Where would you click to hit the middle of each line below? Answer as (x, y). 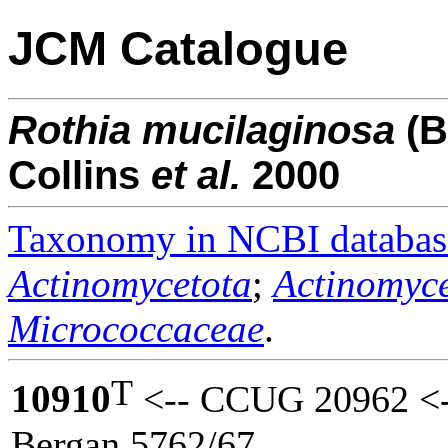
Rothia (69, 129)
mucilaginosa (268, 129)
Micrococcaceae (136, 328)
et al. (196, 174)
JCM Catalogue (178, 49)
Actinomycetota (130, 283)
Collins (79, 174)
